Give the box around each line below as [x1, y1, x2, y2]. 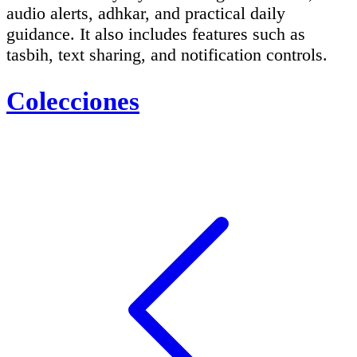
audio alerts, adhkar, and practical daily [6, 2, 285, 23]
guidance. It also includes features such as [6, 23, 305, 44]
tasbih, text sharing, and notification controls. [6, 44, 328, 65]
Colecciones [6, 86, 139, 116]
